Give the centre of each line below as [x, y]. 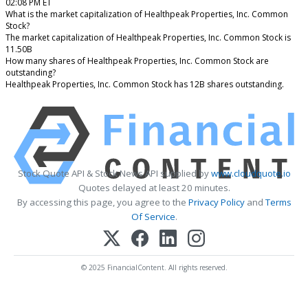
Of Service [153, 217]
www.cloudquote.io [251, 174]
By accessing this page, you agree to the [102, 202]
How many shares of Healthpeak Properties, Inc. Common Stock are [137, 61]
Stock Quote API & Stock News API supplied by [114, 174]
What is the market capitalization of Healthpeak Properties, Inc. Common [147, 14]
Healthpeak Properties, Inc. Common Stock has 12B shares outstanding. [145, 85]
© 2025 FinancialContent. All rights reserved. [154, 268]
